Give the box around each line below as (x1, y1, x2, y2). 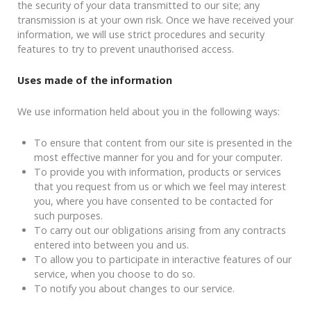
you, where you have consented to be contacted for (34, 194, 273, 208)
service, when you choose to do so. (34, 267, 195, 281)
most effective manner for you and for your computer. (34, 151, 283, 165)
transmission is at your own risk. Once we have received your (17, 13, 294, 27)
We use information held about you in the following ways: (17, 105, 280, 119)
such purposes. (34, 209, 103, 223)
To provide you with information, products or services (34, 165, 281, 179)
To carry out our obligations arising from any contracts (34, 224, 286, 237)
